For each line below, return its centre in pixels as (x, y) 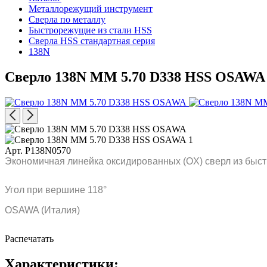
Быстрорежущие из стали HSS (90, 30)
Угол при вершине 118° (56, 190)
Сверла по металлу (67, 19)
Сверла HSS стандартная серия (92, 41)
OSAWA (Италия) (42, 210)
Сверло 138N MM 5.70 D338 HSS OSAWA (135, 77)
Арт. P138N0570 (38, 150)
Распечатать (29, 238)
